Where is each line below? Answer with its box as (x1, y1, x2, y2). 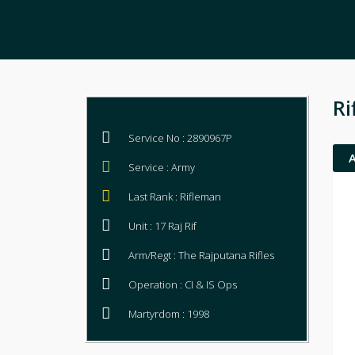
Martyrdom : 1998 (128, 307, 209, 321)
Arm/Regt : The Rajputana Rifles (128, 248, 274, 262)
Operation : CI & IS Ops (128, 277, 237, 292)
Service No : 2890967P (128, 131, 232, 145)
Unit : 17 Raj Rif (128, 219, 197, 233)
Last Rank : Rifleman (128, 189, 221, 204)
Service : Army (128, 160, 195, 174)
